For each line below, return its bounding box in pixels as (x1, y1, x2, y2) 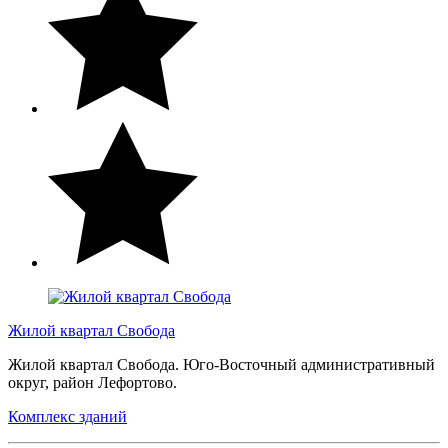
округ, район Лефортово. (8, 373, 181, 391)
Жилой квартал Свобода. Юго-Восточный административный (8, 355, 435, 373)
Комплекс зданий (8, 407, 127, 425)
